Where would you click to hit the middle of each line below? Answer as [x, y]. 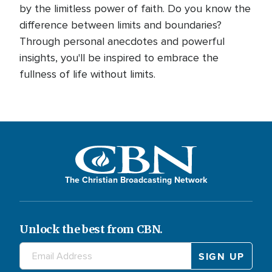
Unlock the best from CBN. [91, 229]
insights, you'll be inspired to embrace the [119, 57]
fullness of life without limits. [87, 74]
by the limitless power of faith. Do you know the [135, 8]
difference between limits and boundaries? [121, 25]
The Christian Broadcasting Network [136, 180]
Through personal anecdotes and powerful [122, 41]
